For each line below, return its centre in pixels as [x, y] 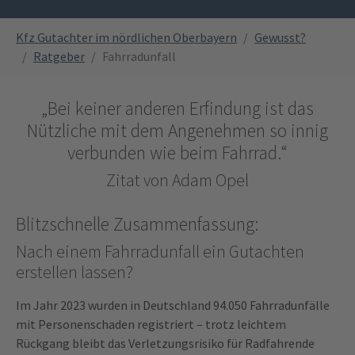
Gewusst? [280, 37]
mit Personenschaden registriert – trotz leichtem [151, 324]
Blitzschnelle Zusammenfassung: [137, 223]
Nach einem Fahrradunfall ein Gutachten [160, 251]
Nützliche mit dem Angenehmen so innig [177, 130]
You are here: [49, 27]
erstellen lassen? [74, 272]
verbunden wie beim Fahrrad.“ [177, 152]
